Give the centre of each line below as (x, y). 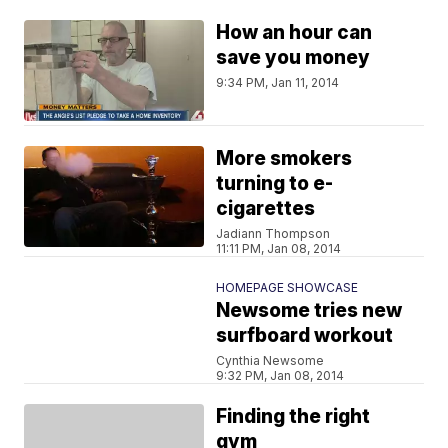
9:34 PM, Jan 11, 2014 (278, 82)
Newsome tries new (309, 310)
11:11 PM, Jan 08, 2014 (279, 248)
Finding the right (293, 416)
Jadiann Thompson (273, 233)
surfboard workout (305, 335)
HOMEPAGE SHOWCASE (287, 287)
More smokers (284, 158)
